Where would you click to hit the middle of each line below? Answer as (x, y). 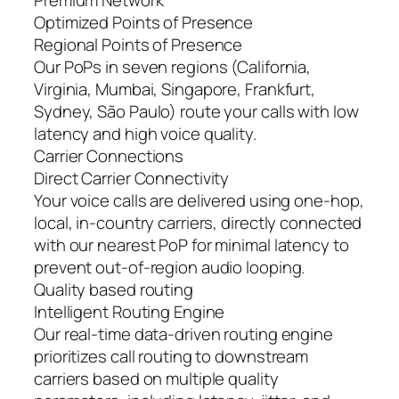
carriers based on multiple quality (156, 379)
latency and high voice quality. (145, 134)
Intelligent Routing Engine (130, 312)
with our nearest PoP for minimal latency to (191, 245)
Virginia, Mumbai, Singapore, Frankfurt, (175, 90)
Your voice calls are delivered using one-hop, (199, 201)
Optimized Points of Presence (144, 23)
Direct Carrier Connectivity (132, 179)
